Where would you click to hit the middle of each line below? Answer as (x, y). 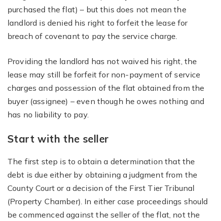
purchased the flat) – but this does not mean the (97, 9)
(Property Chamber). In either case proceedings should (108, 201)
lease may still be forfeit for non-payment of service (104, 74)
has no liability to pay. (48, 114)
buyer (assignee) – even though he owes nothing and (106, 101)
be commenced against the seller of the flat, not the (104, 215)
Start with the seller (58, 139)
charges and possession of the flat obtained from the (106, 88)
